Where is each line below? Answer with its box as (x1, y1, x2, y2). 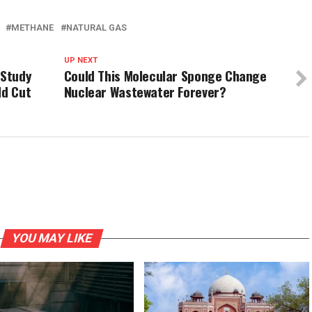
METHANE (11, 22, 54, 33)
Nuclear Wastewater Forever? (63, 81, 226, 102)
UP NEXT (63, 56, 97, 65)
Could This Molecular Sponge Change (63, 65, 267, 86)
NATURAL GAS (66, 22, 127, 33)
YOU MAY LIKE (9, 231, 94, 246)
